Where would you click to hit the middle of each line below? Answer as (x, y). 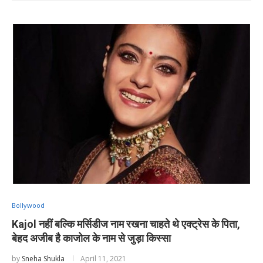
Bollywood (28, 205)
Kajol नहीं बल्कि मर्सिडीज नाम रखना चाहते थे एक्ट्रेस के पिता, (126, 224)
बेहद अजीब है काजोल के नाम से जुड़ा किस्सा (91, 238)
